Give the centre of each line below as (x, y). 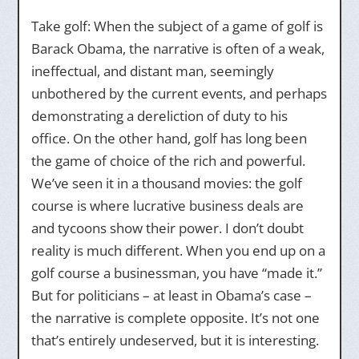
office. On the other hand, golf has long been (169, 138)
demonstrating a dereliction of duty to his (159, 116)
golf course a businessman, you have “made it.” (176, 273)
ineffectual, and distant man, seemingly (152, 71)
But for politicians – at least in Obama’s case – (171, 295)
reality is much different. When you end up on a (178, 250)
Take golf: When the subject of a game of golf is (177, 26)
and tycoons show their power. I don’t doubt (167, 228)
